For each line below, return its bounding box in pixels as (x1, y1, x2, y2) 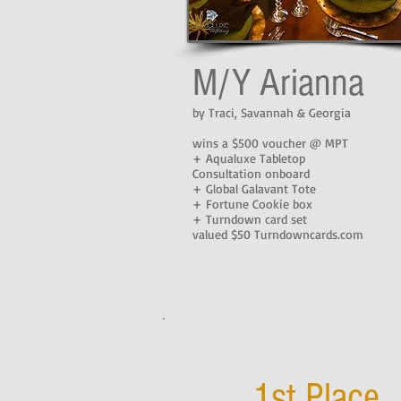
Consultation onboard (192, 166, 310, 181)
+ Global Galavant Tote (192, 181, 316, 196)
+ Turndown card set (192, 211, 307, 226)
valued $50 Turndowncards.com (192, 226, 363, 242)
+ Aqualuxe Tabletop (192, 150, 305, 166)
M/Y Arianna (192, 61, 364, 105)
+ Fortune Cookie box (192, 196, 312, 211)
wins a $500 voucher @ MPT (192, 135, 348, 150)
